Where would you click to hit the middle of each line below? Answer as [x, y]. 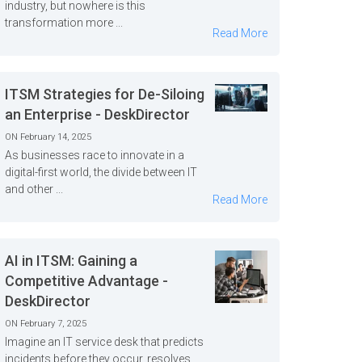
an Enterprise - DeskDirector [98, 114]
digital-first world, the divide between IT [101, 172]
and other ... [34, 189]
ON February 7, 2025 [46, 324]
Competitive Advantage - [87, 281]
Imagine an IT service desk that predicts [105, 342]
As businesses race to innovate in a [95, 155]
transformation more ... [64, 23]
